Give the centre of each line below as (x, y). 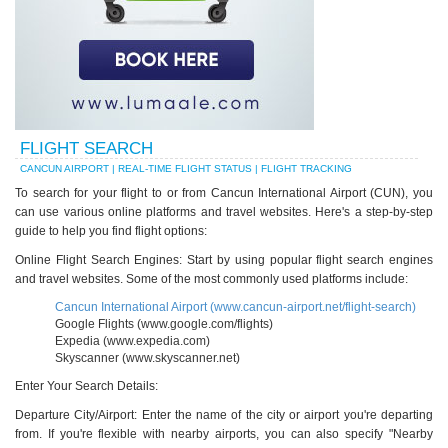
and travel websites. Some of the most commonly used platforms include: (211, 279)
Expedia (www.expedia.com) (132, 341)
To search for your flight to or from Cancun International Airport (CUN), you (224, 193)
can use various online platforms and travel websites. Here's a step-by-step (224, 212)
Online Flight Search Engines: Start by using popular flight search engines (224, 260)
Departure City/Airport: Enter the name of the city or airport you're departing (224, 415)
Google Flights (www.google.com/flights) (164, 324)
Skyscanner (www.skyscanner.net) (147, 358)
